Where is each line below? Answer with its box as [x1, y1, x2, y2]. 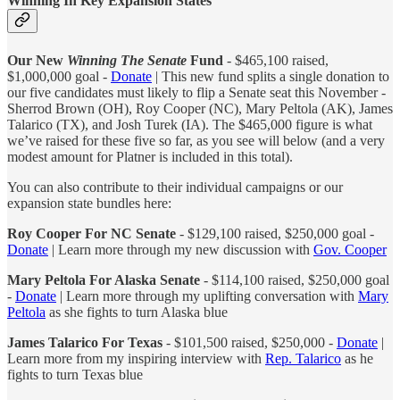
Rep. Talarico [265, 350, 341, 366]
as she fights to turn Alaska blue [46, 304, 228, 320]
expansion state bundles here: [7, 195, 171, 211]
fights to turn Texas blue [7, 366, 143, 382]
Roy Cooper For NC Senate [7, 225, 179, 241]
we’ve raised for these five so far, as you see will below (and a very [7, 132, 385, 148]
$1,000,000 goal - [7, 68, 111, 84]
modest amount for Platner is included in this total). [7, 148, 293, 164]
